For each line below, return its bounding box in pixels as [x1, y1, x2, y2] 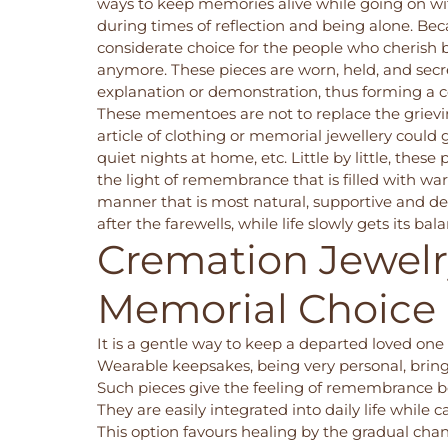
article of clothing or [97, 125, 249, 145]
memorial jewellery [249, 125, 392, 145]
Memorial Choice [97, 283, 436, 333]
